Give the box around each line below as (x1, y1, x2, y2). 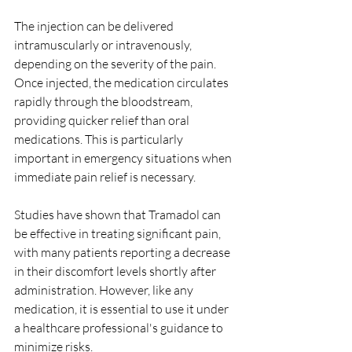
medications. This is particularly (14, 130, 185, 147)
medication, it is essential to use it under (14, 300, 231, 317)
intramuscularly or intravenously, (14, 36, 194, 53)
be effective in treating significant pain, (14, 225, 223, 241)
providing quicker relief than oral (14, 112, 192, 128)
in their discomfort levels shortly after (14, 262, 218, 279)
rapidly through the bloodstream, (14, 93, 195, 109)
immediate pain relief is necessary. (14, 168, 196, 185)
